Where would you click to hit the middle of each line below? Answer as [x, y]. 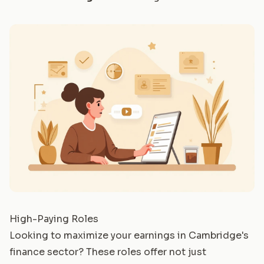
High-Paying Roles [54, 219]
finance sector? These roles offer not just [108, 252]
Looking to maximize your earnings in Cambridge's [129, 235]
